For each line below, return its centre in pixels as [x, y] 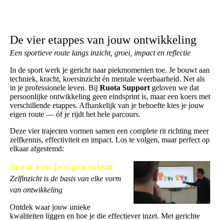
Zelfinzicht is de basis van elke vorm [66, 179]
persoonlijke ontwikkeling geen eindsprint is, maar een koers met [110, 97]
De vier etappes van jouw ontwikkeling [103, 40]
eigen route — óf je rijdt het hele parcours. [75, 114]
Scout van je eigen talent [61, 167]
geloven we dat [174, 88]
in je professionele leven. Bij [55, 88]
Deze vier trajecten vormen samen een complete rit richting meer [109, 131]
